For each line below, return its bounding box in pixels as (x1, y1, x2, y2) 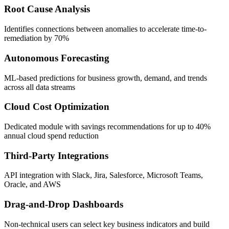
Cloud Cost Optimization (4, 101, 109, 112)
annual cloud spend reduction (4, 131, 99, 140)
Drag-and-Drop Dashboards (4, 199, 123, 210)
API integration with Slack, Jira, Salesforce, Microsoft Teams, (4, 171, 203, 180)
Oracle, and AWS (4, 180, 61, 189)
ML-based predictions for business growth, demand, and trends (4, 73, 207, 82)
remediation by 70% (4, 34, 69, 43)
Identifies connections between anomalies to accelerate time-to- (4, 25, 207, 34)
